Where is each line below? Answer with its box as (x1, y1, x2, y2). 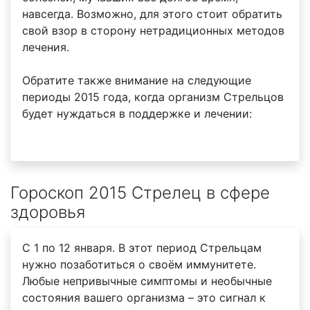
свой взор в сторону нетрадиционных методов (22, 24, 284, 37)
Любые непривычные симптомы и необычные (22, 274, 272, 288)
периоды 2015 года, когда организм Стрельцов (22, 90, 284, 104)
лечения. (22, 40, 69, 54)
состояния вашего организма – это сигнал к (22, 291, 266, 304)
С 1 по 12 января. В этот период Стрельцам (22, 241, 262, 255)
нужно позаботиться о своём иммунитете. (22, 257, 256, 271)
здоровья (10, 202, 85, 222)
